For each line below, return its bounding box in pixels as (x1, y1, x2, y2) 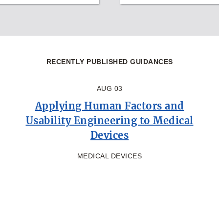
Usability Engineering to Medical (25, 114, 194, 127)
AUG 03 (96, 84, 123, 92)
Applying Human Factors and (35, 99, 184, 112)
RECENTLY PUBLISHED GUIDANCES (46, 57, 173, 66)
